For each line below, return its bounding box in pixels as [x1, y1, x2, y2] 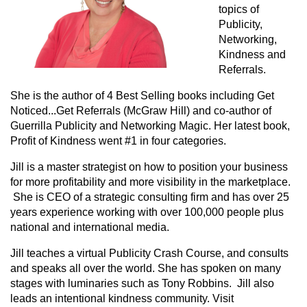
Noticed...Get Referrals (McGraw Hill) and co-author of [10, 105, 271, 117]
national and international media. [10, 221, 175, 234]
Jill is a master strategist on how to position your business [10, 161, 288, 173]
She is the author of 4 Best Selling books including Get [10, 90, 274, 102]
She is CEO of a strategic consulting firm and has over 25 [10, 191, 289, 204]
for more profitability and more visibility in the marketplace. [10, 176, 291, 188]
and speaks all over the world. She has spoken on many [10, 262, 281, 275]
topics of [219, 3, 259, 16]
